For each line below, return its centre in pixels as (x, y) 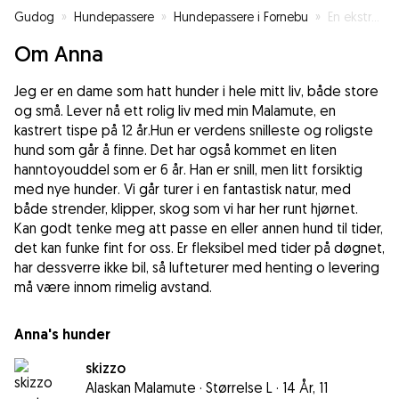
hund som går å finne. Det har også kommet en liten (175, 150)
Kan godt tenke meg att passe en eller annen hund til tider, (199, 228)
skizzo (105, 368)
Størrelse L (239, 388)
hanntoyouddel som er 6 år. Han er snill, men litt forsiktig (188, 170)
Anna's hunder (62, 335)
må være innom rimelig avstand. (113, 287)
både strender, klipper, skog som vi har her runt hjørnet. (186, 209)
